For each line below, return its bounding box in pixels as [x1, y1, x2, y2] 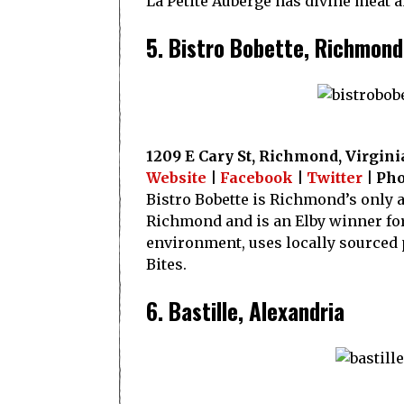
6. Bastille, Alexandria [146, 294, 344, 327]
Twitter [307, 169, 363, 187]
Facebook [220, 169, 293, 187]
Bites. [146, 255, 187, 273]
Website [146, 169, 207, 187]
